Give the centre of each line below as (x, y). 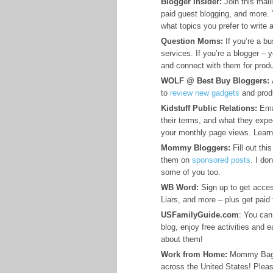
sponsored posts (220, 160)
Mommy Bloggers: (196, 148)
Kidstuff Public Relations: (209, 108)
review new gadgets (204, 93)
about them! (182, 239)
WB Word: (180, 187)
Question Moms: (192, 41)
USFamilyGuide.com (200, 215)
